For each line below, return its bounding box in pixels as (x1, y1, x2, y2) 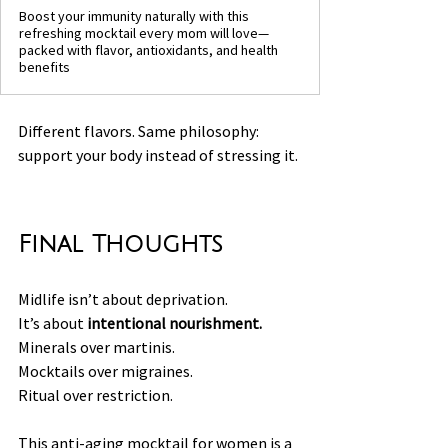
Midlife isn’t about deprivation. (18, 288, 228, 309)
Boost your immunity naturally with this (19, 6, 249, 25)
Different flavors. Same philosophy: (18, 120, 262, 141)
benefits (19, 57, 70, 76)
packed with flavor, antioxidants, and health (19, 40, 278, 59)
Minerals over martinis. (18, 336, 175, 357)
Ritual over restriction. (18, 384, 173, 405)
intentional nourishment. (87, 312, 262, 333)
